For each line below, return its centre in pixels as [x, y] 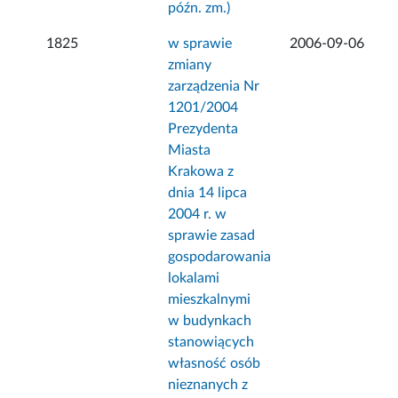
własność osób [215, 364]
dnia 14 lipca [208, 193]
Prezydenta [203, 129]
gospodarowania [220, 257]
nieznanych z [208, 385]
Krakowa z [201, 172]
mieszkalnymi [210, 300]
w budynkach [210, 321]
